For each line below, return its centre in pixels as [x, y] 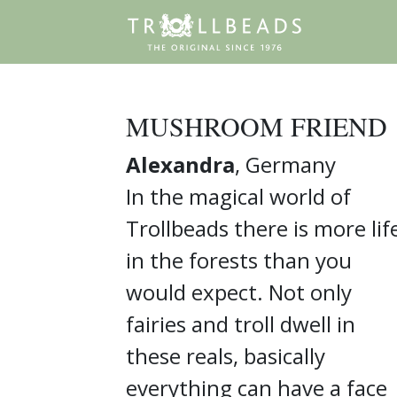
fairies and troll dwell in [241, 323]
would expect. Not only [239, 292]
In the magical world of [238, 196]
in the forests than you [239, 260]
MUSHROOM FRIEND [257, 125]
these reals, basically [226, 355]
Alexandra [180, 164]
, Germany [285, 164]
